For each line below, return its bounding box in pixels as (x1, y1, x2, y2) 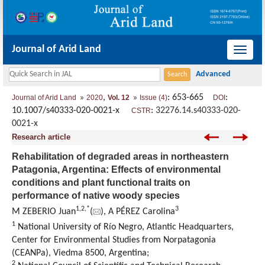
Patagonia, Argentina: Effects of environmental (12, 164, 221, 175)
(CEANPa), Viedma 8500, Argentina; (12, 248, 149, 258)
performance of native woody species (12, 190, 180, 201)
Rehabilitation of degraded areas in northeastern (12, 151, 229, 162)
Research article (12, 132, 70, 142)
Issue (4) (140, 93, 167, 102)
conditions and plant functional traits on (12, 177, 190, 188)
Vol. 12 (108, 93, 130, 102)
